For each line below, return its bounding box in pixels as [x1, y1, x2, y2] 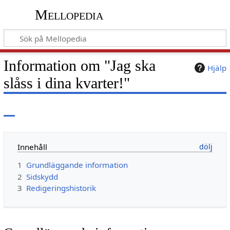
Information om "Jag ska [3, 56, 156, 74]
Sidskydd [26, 171, 58, 182]
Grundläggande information [26, 160, 128, 170]
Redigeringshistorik [26, 183, 96, 194]
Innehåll [17, 142, 47, 152]
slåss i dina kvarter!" [3, 74, 130, 92]
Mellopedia [34, 7, 103, 23]
